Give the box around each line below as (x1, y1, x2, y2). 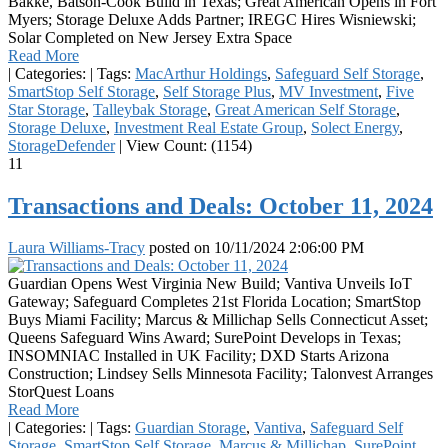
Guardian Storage (135, 419, 246, 437)
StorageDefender (8, 136, 115, 154)
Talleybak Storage (93, 100, 207, 118)
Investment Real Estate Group (114, 118, 303, 136)
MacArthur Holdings (135, 64, 267, 82)
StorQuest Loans (8, 383, 114, 401)
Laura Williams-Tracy (8, 239, 145, 257)
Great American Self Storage (215, 100, 396, 118)
